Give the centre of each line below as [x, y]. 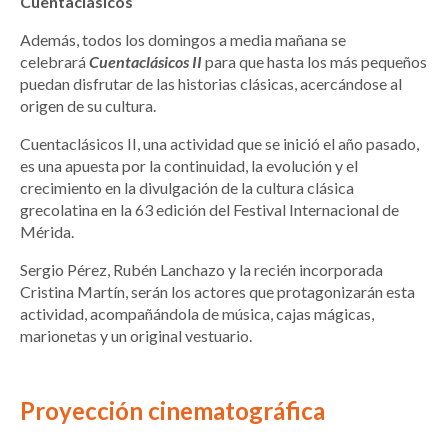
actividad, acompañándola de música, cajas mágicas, [197, 314]
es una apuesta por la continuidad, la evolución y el [189, 166]
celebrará [54, 62]
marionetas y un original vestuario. [136, 336]
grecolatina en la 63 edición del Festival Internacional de [209, 210]
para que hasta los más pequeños [314, 62]
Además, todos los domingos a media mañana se [183, 40]
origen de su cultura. [88, 106]
